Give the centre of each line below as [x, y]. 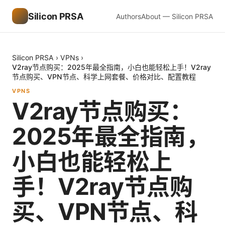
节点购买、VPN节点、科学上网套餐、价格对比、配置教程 [104, 77]
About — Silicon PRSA [177, 16]
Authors [129, 16]
